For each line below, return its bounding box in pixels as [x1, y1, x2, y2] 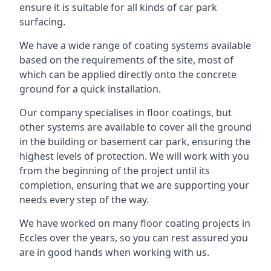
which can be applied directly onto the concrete [19, 68, 237, 81]
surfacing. [19, 15, 65, 28]
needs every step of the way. [19, 193, 149, 206]
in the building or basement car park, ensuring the [19, 135, 250, 148]
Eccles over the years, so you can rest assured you [19, 231, 248, 244]
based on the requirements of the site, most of [19, 53, 233, 67]
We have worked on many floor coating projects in [19, 217, 250, 230]
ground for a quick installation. [19, 82, 161, 96]
